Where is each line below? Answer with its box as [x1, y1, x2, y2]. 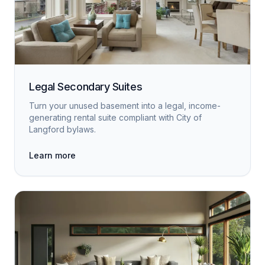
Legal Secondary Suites [29, 80, 143, 93]
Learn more [29, 150, 76, 160]
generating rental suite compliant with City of [29, 112, 202, 122]
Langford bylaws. [29, 124, 96, 134]
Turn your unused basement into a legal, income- [29, 101, 221, 111]
